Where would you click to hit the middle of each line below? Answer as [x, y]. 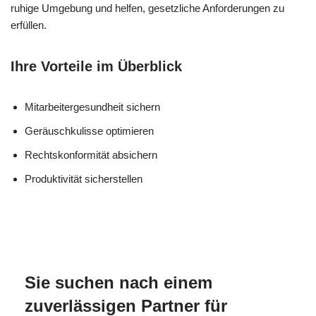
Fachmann [144, 241]
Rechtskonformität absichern [91, 154]
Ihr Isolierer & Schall [144, 224]
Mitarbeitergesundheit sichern [92, 107]
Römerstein [262, 241]
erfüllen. [29, 25]
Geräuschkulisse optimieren [89, 130]
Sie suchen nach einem [119, 282]
